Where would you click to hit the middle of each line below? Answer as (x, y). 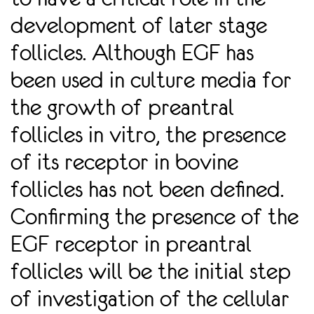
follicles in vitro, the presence (148, 135)
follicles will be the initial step (151, 272)
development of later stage (139, 26)
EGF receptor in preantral (131, 244)
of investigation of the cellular (150, 299)
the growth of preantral (122, 108)
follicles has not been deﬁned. (147, 190)
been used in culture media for (151, 80)
